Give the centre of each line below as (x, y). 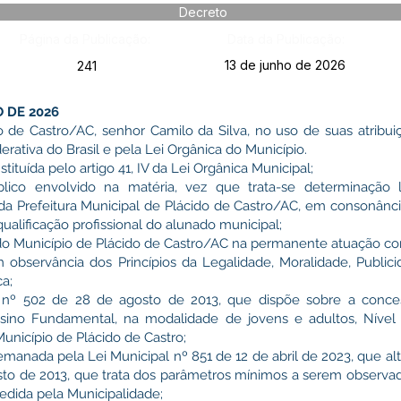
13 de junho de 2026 (285, 65)
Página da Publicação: (85, 39)
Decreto (203, 12)
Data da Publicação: (286, 39)
